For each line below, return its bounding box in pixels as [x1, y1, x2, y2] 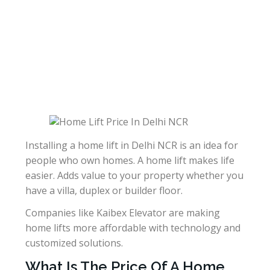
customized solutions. [25, 236, 123, 250]
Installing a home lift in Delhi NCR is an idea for [25, 138, 238, 152]
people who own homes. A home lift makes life [25, 153, 234, 167]
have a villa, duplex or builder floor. [25, 183, 183, 197]
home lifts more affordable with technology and [25, 221, 240, 234]
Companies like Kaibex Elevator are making [25, 206, 220, 219]
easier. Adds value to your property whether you [25, 168, 243, 182]
